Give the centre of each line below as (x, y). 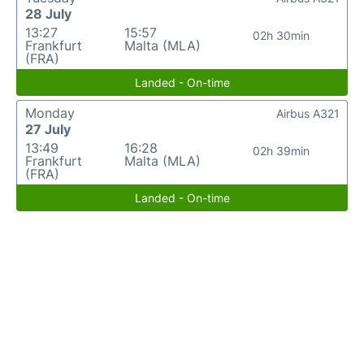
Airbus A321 (308, 113)
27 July (48, 129)
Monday (50, 113)
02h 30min (281, 35)
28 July (48, 13)
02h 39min (281, 150)
